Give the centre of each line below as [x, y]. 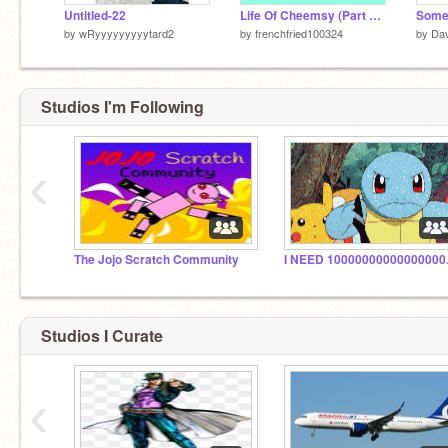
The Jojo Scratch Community [156, 259]
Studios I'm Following [122, 106]
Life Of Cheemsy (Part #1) [375, 15]
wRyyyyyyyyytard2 [126, 32]
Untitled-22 [95, 15]
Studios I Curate [102, 335]
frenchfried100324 [299, 32]
